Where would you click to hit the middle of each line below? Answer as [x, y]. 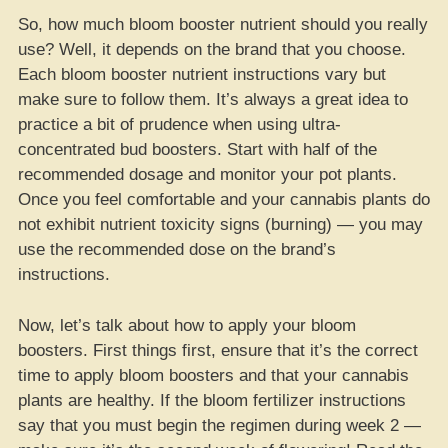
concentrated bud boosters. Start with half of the [197, 149]
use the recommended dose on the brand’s [177, 249]
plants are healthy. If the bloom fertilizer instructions [212, 400]
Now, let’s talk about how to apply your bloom [187, 325]
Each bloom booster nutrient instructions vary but [202, 74]
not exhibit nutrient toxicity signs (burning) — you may [220, 224]
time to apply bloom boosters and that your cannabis [213, 375]
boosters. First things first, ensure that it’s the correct [218, 350]
